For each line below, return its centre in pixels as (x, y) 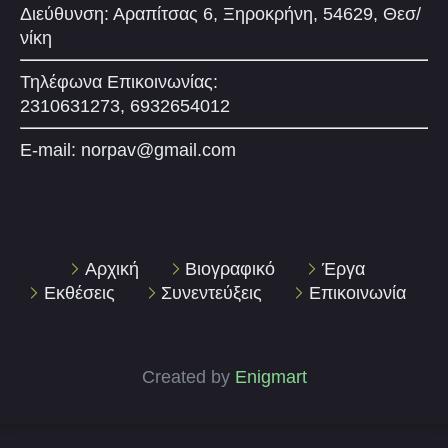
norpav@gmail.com (158, 149)
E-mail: (50, 149)
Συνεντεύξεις (212, 292)
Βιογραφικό (230, 268)
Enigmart (270, 376)
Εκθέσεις (79, 292)
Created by (188, 376)
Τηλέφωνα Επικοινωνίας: (119, 81)
